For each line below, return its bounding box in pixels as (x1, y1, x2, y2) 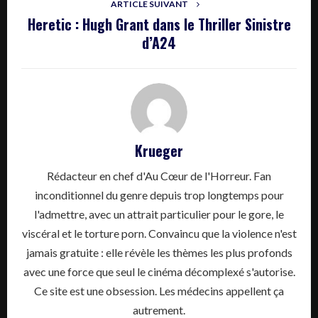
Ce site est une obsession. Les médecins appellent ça (34, 284, 284, 298)
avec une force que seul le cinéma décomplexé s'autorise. (23, 265, 295, 279)
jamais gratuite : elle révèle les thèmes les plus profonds (26, 246, 292, 260)
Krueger (135, 140, 183, 162)
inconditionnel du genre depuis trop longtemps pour (34, 188, 284, 202)
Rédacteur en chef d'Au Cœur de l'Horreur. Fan (47, 169, 271, 183)
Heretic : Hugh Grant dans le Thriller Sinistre (27, 13, 291, 35)
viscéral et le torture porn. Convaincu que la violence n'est (21, 226, 297, 241)
